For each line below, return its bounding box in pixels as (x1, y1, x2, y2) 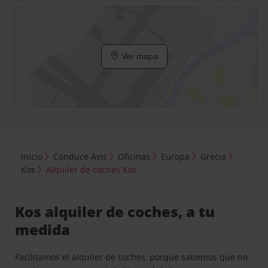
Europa (161, 150, 190, 162)
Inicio (21, 150, 43, 162)
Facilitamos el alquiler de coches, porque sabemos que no (15, 251, 248, 263)
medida (15, 219, 71, 239)
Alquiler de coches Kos (46, 163, 138, 175)
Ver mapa (118, 51, 158, 61)
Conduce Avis (53, 150, 108, 162)
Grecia (200, 150, 227, 162)
